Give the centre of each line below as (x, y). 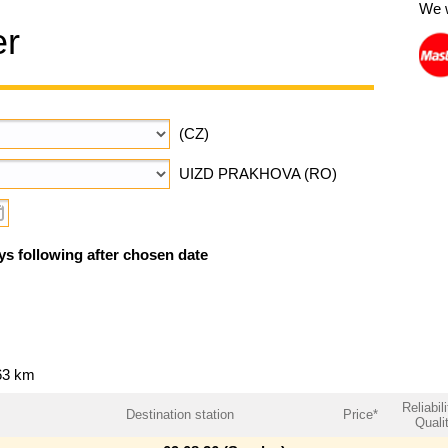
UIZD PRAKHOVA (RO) (257, 173)
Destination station (180, 414)
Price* (360, 414)
